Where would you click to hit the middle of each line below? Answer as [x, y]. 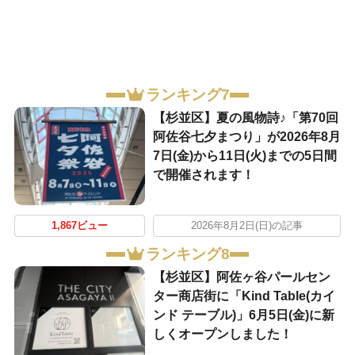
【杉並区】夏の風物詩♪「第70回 [245, 118]
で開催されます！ [203, 175]
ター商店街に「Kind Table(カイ [244, 296]
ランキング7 [187, 95]
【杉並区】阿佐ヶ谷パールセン [241, 277]
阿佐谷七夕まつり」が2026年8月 [246, 137]
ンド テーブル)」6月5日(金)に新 [243, 315]
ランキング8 [187, 254]
